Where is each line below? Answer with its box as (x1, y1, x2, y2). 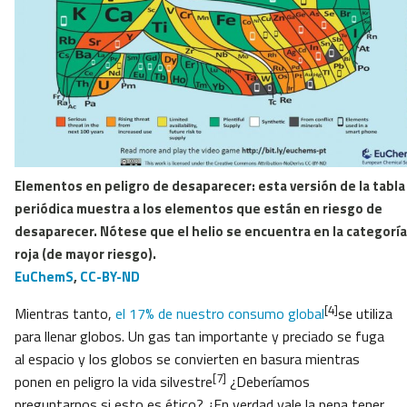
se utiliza (338, 303, 392, 325)
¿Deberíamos (226, 371, 310, 393)
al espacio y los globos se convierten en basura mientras (15, 348, 360, 371)
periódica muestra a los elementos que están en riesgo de (15, 198, 382, 220)
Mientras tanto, (15, 303, 115, 325)
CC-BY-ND (80, 266, 140, 288)
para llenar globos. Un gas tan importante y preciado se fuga (15, 325, 384, 348)
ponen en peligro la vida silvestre (15, 371, 213, 393)
